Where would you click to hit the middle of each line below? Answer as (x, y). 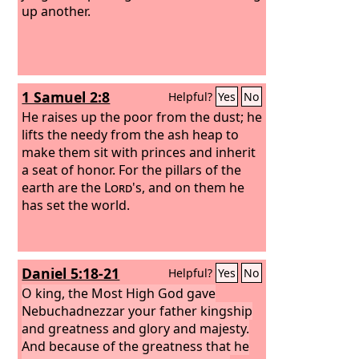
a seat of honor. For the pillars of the (132, 169)
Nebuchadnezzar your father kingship (137, 311)
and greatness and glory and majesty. (136, 328)
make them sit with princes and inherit (139, 152)
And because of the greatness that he (136, 346)
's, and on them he (189, 187)
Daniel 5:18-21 (71, 273)
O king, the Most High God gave (119, 293)
